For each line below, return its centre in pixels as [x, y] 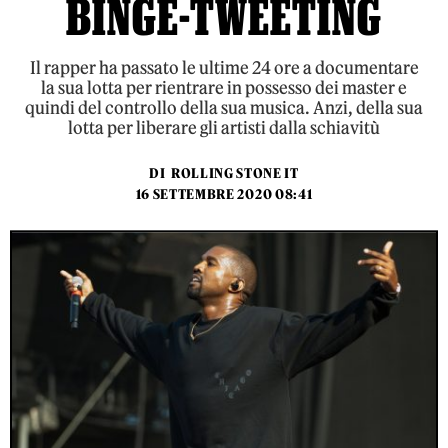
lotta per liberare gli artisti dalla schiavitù [224, 128]
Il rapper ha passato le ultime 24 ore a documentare [224, 68]
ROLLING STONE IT [234, 173]
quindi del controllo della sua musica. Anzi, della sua [224, 108]
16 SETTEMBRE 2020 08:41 [224, 194]
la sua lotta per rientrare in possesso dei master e [224, 88]
